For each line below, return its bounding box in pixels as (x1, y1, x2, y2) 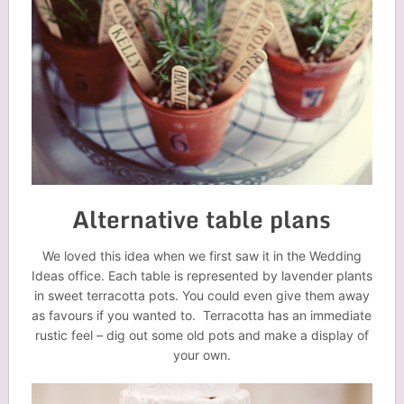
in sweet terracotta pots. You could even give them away (33, 288, 370, 304)
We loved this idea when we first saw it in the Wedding (41, 248, 362, 264)
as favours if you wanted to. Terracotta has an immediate (32, 308, 372, 324)
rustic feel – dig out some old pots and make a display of (34, 327, 369, 344)
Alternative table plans (72, 200, 332, 239)
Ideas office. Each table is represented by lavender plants (31, 268, 372, 284)
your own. (172, 347, 231, 363)
